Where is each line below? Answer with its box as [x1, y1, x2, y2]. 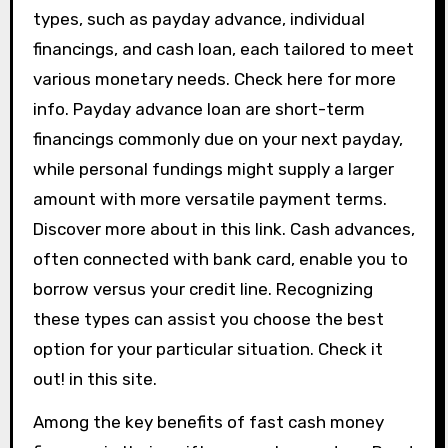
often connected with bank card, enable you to [32, 249, 408, 269]
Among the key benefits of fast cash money [32, 412, 384, 432]
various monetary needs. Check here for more [32, 69, 396, 89]
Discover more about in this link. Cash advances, [32, 219, 415, 239]
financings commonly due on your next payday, [32, 129, 403, 149]
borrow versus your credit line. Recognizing [32, 279, 373, 299]
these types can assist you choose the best [32, 309, 384, 329]
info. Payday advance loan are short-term [32, 99, 365, 119]
